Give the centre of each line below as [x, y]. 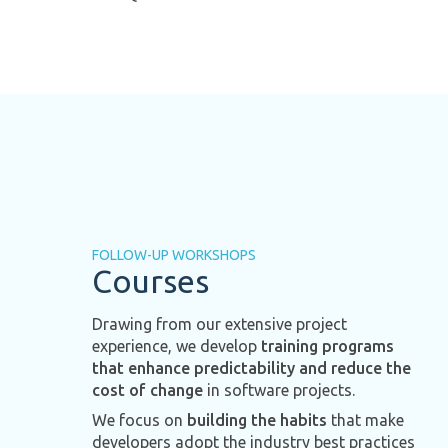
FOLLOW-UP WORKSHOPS [174, 254]
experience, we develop [176, 345]
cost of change [147, 389]
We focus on [139, 419]
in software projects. [279, 389]
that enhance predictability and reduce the [251, 367]
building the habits [257, 419]
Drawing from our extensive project [219, 323]
